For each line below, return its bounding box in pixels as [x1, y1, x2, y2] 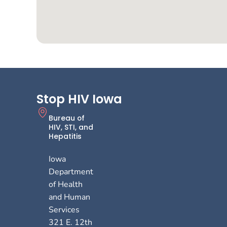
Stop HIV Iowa [36, 91, 122, 107]
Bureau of [49, 112, 85, 123]
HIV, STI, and [49, 122, 93, 132]
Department [49, 166, 93, 177]
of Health [49, 178, 83, 190]
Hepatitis [49, 131, 82, 141]
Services [49, 204, 80, 215]
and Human [49, 191, 90, 203]
